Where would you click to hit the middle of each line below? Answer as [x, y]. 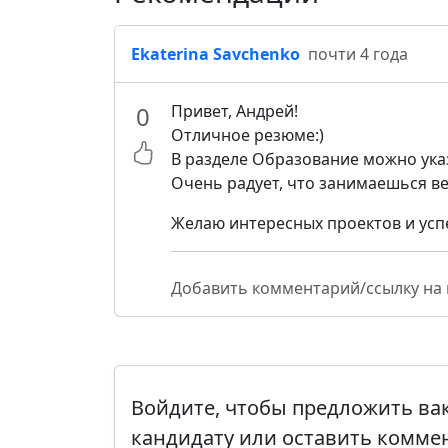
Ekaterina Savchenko [215, 54]
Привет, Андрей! [234, 111]
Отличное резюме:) [247, 135]
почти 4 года [358, 54]
